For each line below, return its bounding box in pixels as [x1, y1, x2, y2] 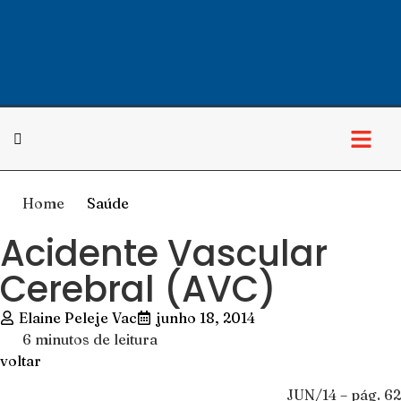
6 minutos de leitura [22, 330, 158, 348]
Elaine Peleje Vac [19, 309, 137, 327]
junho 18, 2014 [156, 309, 255, 327]
